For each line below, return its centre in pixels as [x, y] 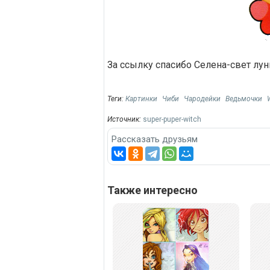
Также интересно [152, 190]
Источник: [125, 119]
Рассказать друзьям [155, 140]
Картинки [141, 99]
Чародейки [202, 99]
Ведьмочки [244, 99]
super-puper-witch [172, 119]
